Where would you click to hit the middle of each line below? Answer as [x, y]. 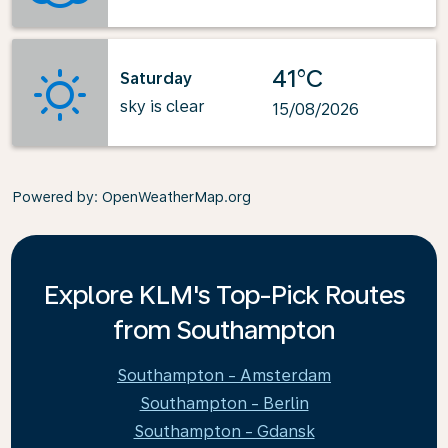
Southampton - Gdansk [224, 431]
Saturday [156, 78]
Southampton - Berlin [224, 403]
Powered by [53, 197]
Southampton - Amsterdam [224, 375]
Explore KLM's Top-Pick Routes [224, 294]
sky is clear [162, 106]
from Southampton [224, 329]
